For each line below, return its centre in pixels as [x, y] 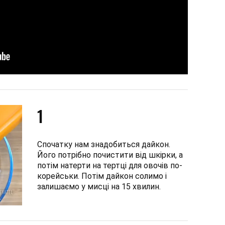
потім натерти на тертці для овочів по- [110, 165]
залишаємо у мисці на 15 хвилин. [99, 186]
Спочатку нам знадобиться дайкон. [104, 144]
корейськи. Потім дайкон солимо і [102, 176]
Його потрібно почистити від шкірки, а [110, 155]
